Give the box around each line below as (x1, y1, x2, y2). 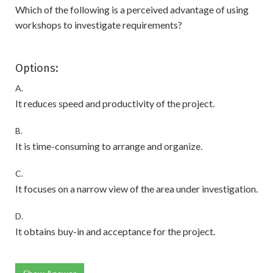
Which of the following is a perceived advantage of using (15, 4, 249, 16)
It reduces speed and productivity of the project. (15, 97, 214, 110)
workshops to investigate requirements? (15, 19, 182, 31)
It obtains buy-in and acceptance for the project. (15, 225, 215, 238)
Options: (15, 62, 58, 76)
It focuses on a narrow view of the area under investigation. (15, 183, 258, 195)
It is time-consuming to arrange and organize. (15, 140, 202, 152)
